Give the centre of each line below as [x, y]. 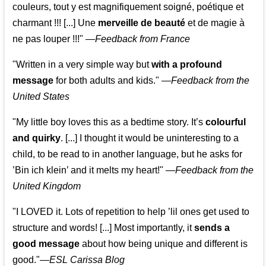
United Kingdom [47, 186]
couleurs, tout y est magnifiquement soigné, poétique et [128, 7]
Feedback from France [143, 39]
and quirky [37, 138]
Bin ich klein [41, 170]
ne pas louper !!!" [48, 39]
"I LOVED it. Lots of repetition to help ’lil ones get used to [131, 212]
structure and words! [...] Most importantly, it [104, 228]
